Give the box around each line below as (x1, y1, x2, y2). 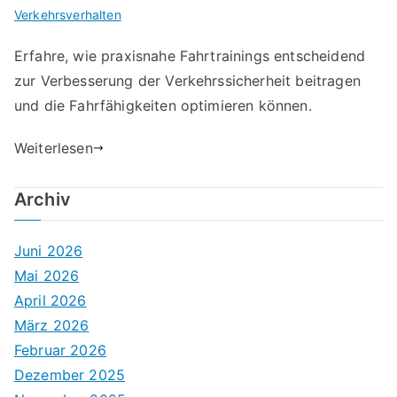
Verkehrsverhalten (14, 7, 121, 22)
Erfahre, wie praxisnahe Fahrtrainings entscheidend (14, 47, 366, 65)
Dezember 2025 (14, 366, 126, 384)
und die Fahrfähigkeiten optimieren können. (14, 97, 312, 114)
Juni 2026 (14, 242, 83, 260)
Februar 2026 (14, 341, 106, 359)
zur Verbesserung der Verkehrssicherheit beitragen (14, 72, 361, 90)
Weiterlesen (14, 139, 93, 157)
